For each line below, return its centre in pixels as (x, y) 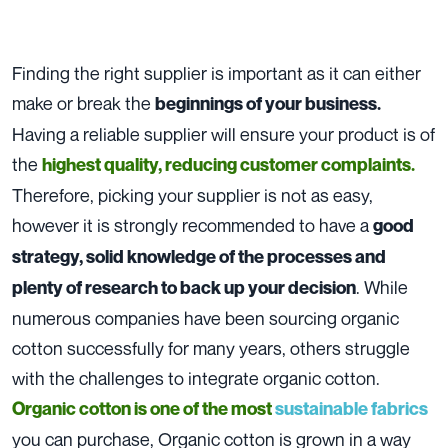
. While (382, 286)
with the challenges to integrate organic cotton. (196, 377)
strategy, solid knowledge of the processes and (199, 256)
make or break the (83, 102)
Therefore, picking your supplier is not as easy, (192, 194)
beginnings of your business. (268, 103)
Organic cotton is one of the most (143, 408)
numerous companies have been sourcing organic (205, 317)
